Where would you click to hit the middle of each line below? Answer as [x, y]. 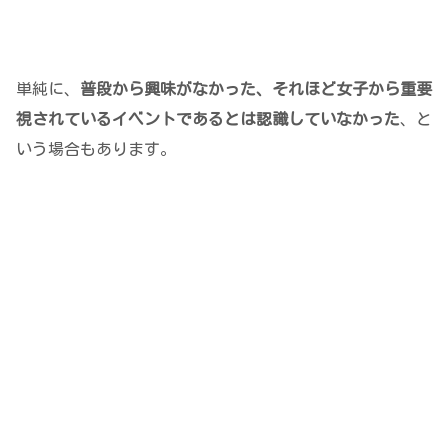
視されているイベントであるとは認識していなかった [208, 118]
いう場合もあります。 [96, 148]
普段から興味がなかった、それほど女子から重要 [256, 88]
